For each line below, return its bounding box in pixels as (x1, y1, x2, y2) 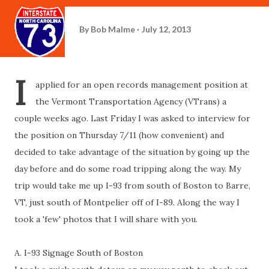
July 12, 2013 (142, 23, 191, 34)
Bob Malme (91, 23, 135, 34)
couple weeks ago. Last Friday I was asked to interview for (14, 113, 250, 124)
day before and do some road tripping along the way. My (14, 163, 241, 174)
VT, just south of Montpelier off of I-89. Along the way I (14, 197, 240, 208)
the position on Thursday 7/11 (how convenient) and (14, 130, 224, 141)
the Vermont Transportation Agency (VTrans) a (35, 96, 226, 107)
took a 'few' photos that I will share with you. (14, 214, 198, 225)
